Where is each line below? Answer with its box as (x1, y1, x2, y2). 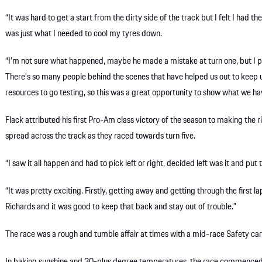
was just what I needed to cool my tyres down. (5, 27, 163, 41)
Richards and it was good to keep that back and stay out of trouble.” (5, 201, 237, 214)
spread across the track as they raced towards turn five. (5, 130, 196, 143)
